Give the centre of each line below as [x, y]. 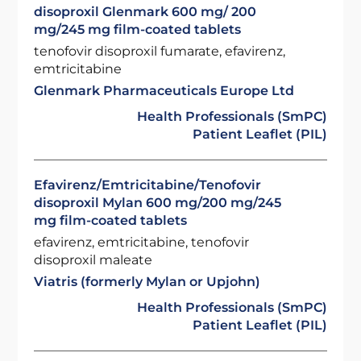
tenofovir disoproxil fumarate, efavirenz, [160, 51]
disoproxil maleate [93, 260]
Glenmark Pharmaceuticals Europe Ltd [164, 91]
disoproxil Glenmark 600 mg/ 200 [145, 12]
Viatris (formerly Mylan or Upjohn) [147, 282]
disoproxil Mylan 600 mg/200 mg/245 [158, 203]
